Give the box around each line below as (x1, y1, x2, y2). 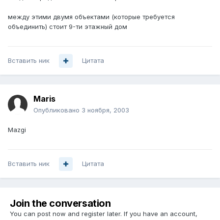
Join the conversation (10, 197, 111, 210)
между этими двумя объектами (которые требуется (8, 13, 175, 21)
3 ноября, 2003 (82, 106, 129, 114)
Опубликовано (33, 106, 82, 114)
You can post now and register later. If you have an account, (10, 210, 197, 218)
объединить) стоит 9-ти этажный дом (8, 23, 127, 31)
